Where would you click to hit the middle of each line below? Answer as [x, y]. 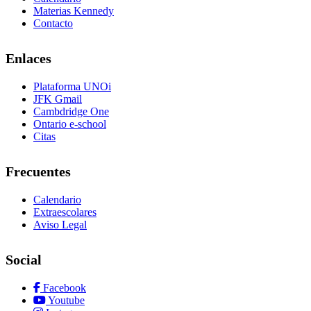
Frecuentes [38, 171]
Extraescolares [65, 212]
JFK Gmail [58, 99]
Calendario [57, 199]
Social [24, 259]
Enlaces [28, 58]
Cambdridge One [71, 111]
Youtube [65, 300]
